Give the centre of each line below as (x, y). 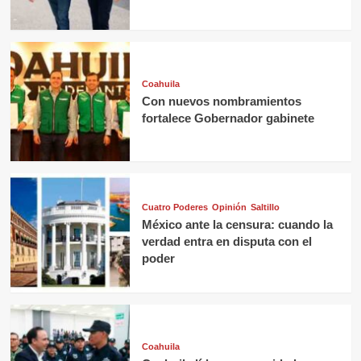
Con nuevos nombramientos (221, 102)
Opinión (229, 207)
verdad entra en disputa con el (226, 241)
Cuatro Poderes (174, 207)
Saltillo (265, 207)
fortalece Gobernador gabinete (228, 118)
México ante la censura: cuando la (237, 224)
